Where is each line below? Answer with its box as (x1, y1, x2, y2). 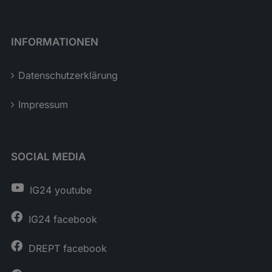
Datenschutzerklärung (18, 69, 118, 82)
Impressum (18, 98, 68, 111)
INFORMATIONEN (10, 36, 98, 49)
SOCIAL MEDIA (10, 151, 86, 163)
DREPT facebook (28, 242, 107, 255)
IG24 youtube (29, 184, 92, 197)
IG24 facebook (28, 213, 97, 226)
